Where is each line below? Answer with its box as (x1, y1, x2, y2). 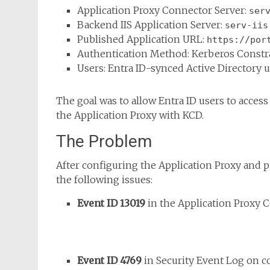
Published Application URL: (77, 33, 207, 45)
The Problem (56, 131, 152, 151)
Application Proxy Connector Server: (77, 4, 249, 16)
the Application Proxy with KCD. (56, 109, 204, 121)
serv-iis (225, 20, 268, 31)
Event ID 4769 (77, 254, 142, 266)
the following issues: (56, 174, 152, 186)
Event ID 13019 (77, 197, 145, 209)
